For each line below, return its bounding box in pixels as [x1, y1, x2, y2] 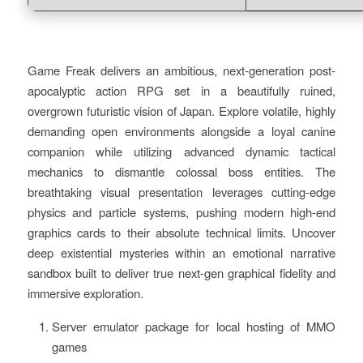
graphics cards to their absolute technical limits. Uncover [27, 224, 336, 241]
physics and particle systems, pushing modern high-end [27, 203, 336, 220]
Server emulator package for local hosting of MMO [51, 317, 336, 335]
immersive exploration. [27, 284, 143, 301]
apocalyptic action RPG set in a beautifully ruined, [27, 82, 336, 99]
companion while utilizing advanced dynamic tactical [27, 143, 336, 160]
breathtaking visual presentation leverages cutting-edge [27, 183, 336, 200]
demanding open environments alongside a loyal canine [27, 122, 336, 139]
